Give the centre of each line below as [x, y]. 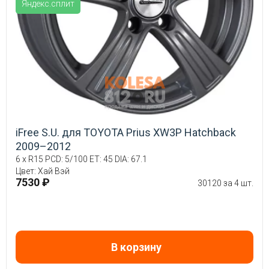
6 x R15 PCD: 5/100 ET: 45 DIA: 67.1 [81, 159]
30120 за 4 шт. [225, 183]
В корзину [136, 247]
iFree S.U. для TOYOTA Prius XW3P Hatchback [126, 133]
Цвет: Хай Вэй [43, 171]
